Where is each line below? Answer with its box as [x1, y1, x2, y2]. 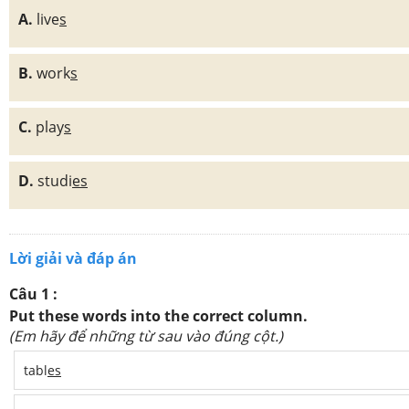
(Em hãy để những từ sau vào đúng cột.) [9, 326, 287, 346]
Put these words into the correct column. [9, 306, 308, 326]
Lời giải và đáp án [9, 248, 137, 268]
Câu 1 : [9, 284, 58, 304]
